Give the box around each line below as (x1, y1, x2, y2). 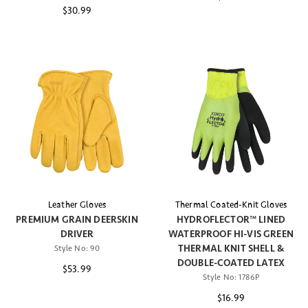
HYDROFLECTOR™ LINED (176, 213, 286, 225)
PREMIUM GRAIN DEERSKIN (16, 213, 138, 225)
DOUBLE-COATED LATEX (177, 256, 285, 269)
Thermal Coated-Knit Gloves (175, 199, 287, 210)
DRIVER (60, 228, 94, 240)
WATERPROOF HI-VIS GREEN (168, 228, 294, 240)
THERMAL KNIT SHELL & (177, 242, 285, 254)
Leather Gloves (47, 199, 107, 210)
